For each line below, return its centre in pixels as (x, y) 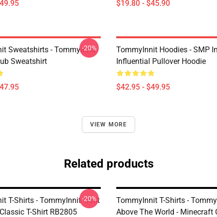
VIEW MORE (108, 124)
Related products (108, 164)
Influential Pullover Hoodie (161, 61)
